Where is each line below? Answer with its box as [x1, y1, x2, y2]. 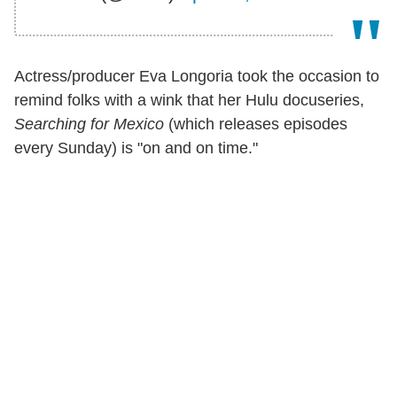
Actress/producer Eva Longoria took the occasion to [14, 67, 379, 86]
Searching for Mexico [14, 115, 164, 134]
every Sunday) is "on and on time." [14, 139, 258, 158]
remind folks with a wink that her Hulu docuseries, [14, 91, 364, 110]
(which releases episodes [164, 115, 347, 134]
